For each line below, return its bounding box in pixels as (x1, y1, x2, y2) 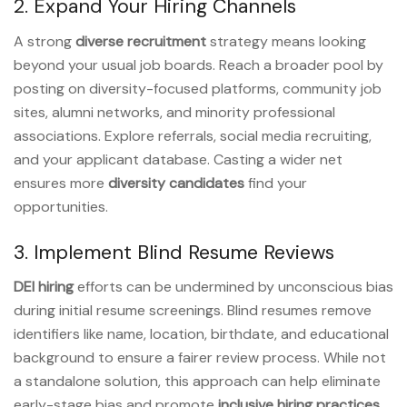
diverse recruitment (75, 31, 206, 51)
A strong (14, 31, 75, 51)
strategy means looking (206, 31, 366, 51)
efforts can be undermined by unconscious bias (74, 277, 393, 297)
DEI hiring (14, 277, 74, 297)
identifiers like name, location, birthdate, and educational (14, 324, 389, 344)
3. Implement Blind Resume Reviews (14, 239, 334, 265)
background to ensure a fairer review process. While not (14, 348, 386, 368)
